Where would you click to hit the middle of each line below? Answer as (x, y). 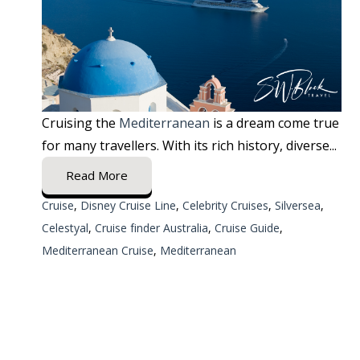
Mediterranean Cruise (98, 251)
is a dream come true (274, 123)
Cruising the (80, 123)
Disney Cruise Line (128, 206)
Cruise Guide (247, 228)
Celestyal (65, 228)
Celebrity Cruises (225, 206)
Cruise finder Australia (151, 228)
